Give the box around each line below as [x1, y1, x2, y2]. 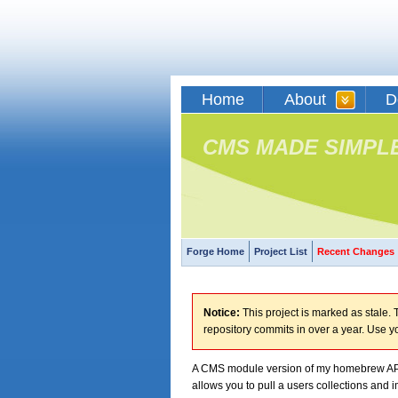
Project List [254, 246, 307, 257]
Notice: [203, 306, 240, 319]
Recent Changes [317, 246, 394, 257]
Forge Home [187, 246, 244, 257]
